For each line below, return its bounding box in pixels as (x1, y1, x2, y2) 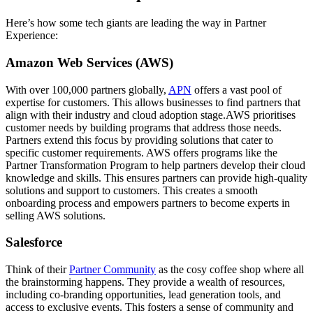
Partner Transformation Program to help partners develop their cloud (6, 159, 305, 171)
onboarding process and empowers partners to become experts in (6, 196, 290, 209)
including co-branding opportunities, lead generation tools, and (6, 289, 281, 301)
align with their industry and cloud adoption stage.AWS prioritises (6, 108, 296, 121)
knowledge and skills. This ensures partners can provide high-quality (6, 171, 307, 184)
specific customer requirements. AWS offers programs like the (6, 146, 277, 159)
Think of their (6, 263, 69, 276)
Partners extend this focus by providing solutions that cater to (6, 133, 273, 146)
